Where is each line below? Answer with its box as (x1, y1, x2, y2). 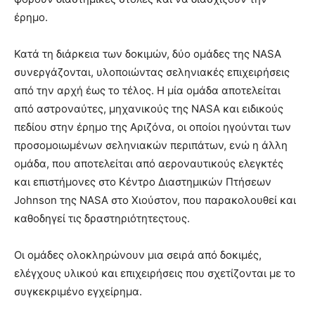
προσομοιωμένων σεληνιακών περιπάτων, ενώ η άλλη (14, 139, 288, 153)
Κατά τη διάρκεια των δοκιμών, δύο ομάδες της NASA (14, 47, 281, 61)
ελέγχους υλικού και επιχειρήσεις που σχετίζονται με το (14, 266, 295, 281)
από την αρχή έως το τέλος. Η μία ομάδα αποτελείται (14, 84, 281, 98)
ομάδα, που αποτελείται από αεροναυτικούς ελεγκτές (14, 157, 283, 171)
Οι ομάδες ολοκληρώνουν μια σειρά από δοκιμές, (14, 248, 262, 262)
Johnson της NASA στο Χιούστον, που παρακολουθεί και (14, 193, 296, 207)
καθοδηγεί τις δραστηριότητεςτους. (14, 212, 190, 226)
